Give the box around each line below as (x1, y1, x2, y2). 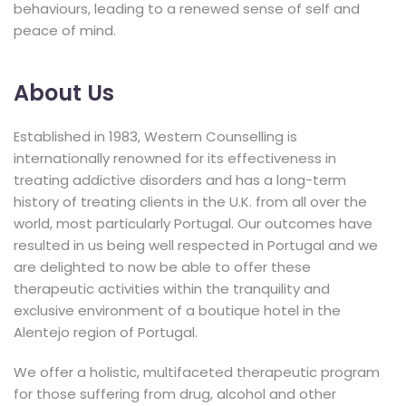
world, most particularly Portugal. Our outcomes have (14, 214, 372, 233)
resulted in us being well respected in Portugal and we (14, 236, 378, 255)
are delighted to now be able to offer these (14, 257, 311, 276)
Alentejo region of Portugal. (14, 323, 198, 342)
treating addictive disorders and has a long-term (14, 170, 346, 189)
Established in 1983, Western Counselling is (14, 127, 297, 146)
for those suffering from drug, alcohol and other (14, 384, 336, 403)
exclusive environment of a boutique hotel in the (14, 301, 341, 320)
